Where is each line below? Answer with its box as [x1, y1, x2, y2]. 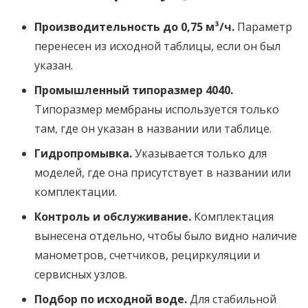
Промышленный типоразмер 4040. [34, 82, 233, 98]
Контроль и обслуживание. [34, 208, 191, 224]
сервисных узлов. [34, 266, 127, 282]
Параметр [234, 19, 292, 34]
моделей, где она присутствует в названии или [34, 164, 291, 180]
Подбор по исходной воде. [34, 291, 187, 307]
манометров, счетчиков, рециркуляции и [34, 247, 260, 263]
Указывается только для [132, 145, 267, 161]
